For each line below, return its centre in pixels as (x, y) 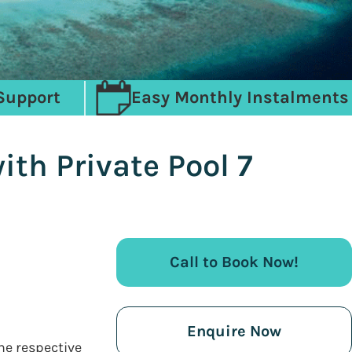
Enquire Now (234, 331)
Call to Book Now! (234, 262)
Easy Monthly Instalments (240, 97)
